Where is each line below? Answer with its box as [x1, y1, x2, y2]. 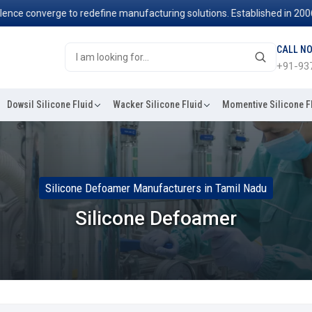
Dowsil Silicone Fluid [7, 98, 93, 110]
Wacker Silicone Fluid [113, 98, 202, 110]
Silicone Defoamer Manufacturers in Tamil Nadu [45, 180, 267, 195]
